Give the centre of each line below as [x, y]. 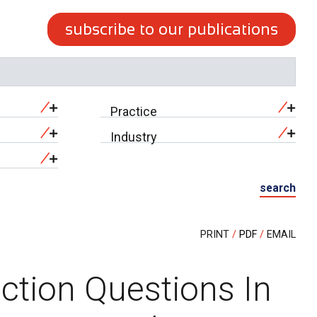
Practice [133, 112]
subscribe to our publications [172, 30]
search [278, 188]
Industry [133, 137]
